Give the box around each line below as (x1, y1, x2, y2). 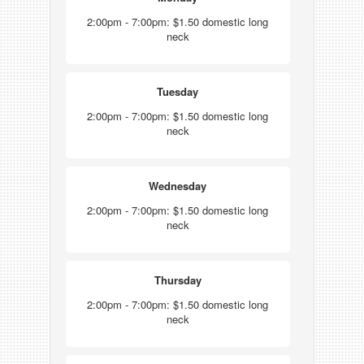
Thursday (154, 272, 201, 288)
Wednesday (149, 178, 207, 193)
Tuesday (157, 84, 199, 99)
